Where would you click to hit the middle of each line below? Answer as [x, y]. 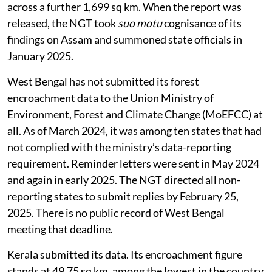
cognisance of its [202, 23]
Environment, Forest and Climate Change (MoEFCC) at [135, 114]
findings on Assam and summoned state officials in [125, 39]
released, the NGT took [63, 23]
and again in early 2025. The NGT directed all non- [124, 179]
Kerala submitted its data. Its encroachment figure [125, 254]
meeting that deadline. [60, 229]
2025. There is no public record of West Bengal [116, 212]
